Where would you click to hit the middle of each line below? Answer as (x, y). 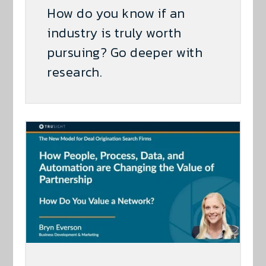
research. (75, 72)
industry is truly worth (114, 33)
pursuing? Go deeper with (125, 52)
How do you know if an (116, 13)
